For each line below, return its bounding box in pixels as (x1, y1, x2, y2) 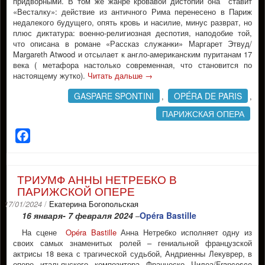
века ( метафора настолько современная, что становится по (13, 59, 252, 70)
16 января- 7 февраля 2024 (22, 209, 133, 221)
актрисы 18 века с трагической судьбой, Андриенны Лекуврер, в (13, 248, 252, 259)
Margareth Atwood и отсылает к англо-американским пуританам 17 (13, 49, 252, 60)
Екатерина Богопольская (49, 198, 138, 209)
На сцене (22, 227, 66, 238)
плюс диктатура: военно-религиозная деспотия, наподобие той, (13, 27, 252, 38)
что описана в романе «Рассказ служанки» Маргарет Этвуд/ (13, 38, 252, 49)
